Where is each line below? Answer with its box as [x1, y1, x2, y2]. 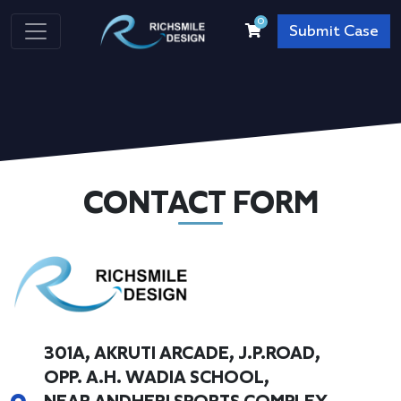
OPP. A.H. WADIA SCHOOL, [44, 371, 269, 388]
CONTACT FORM [82, 191, 319, 219]
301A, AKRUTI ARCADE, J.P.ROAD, [44, 346, 320, 363]
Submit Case [288, 24, 379, 39]
